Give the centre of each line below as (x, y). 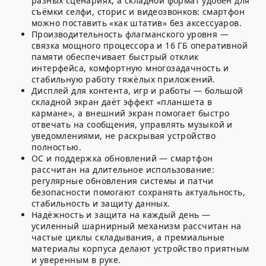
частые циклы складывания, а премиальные (128, 237)
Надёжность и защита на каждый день (115, 215)
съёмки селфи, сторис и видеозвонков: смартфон (138, 12)
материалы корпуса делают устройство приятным (140, 249)
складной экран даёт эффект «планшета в (122, 102)
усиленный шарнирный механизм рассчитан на (137, 226)
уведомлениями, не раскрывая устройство (124, 136)
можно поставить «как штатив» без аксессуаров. (137, 23)
